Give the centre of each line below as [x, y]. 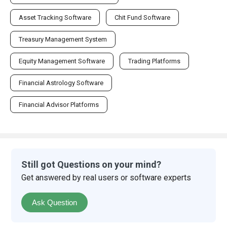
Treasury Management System [63, 39]
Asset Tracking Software [55, 17]
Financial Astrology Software [61, 83]
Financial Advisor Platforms [59, 104]
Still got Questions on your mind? [91, 164]
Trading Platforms [154, 61]
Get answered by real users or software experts [106, 177]
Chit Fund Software [142, 17]
